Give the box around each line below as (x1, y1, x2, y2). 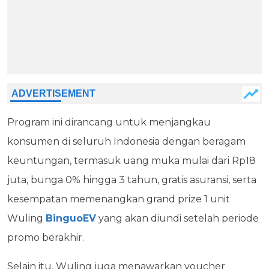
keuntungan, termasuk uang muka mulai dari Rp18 (7, 154, 256, 166)
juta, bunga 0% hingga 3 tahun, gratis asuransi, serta (7, 174, 256, 186)
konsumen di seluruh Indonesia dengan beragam (7, 135, 246, 147)
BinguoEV (46, 212, 96, 224)
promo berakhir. (7, 231, 84, 243)
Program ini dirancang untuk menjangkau (7, 116, 211, 128)
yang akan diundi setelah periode (96, 212, 259, 224)
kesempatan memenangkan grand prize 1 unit (7, 193, 230, 205)
